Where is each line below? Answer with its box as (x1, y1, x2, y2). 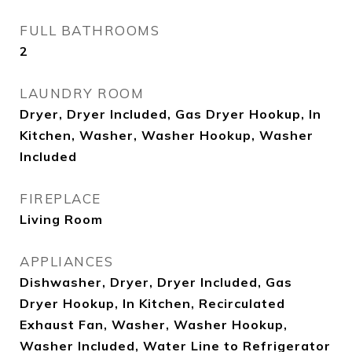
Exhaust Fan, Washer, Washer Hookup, (20, 317, 288, 332)
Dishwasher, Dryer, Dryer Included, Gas (20, 274, 292, 290)
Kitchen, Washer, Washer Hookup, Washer (20, 127, 313, 143)
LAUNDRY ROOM (20, 85, 144, 101)
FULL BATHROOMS (20, 22, 159, 38)
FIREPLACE (20, 190, 101, 207)
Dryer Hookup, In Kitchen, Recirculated (20, 295, 285, 311)
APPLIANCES (20, 253, 113, 269)
